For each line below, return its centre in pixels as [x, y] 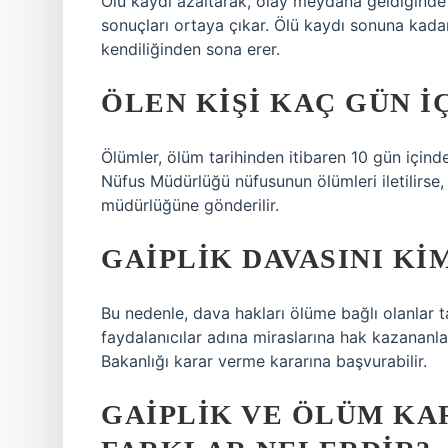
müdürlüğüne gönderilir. [190, 205]
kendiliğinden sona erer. [190, 49]
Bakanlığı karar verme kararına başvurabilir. [264, 361]
